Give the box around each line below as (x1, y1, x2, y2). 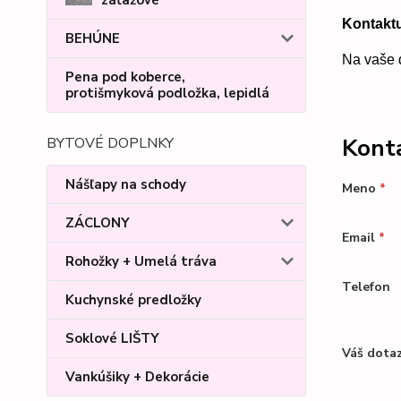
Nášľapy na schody (65, 175, 186, 193)
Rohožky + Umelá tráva (65, 252, 217, 270)
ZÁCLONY (65, 213, 130, 232)
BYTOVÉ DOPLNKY (47, 132, 174, 153)
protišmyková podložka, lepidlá (65, 83, 269, 102)
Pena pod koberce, (65, 67, 185, 86)
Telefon (341, 277, 390, 295)
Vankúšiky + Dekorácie (65, 367, 209, 386)
